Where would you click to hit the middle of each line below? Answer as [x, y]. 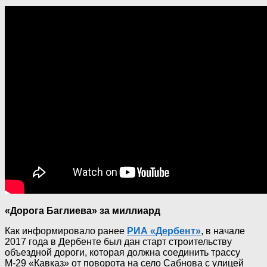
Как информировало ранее [66, 231]
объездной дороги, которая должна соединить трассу [122, 253]
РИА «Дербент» [164, 231]
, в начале [223, 231]
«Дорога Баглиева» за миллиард [83, 211]
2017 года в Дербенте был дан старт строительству [118, 242]
